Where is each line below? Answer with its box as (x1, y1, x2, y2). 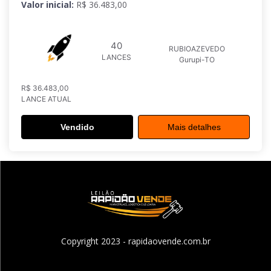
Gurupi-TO (179, 55, 215, 64)
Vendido (60, 122, 94, 132)
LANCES (101, 52, 131, 62)
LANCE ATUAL (21, 94, 71, 103)
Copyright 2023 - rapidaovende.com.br (60, 235, 211, 247)
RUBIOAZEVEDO (169, 44, 226, 53)
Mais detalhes (167, 122, 221, 132)
